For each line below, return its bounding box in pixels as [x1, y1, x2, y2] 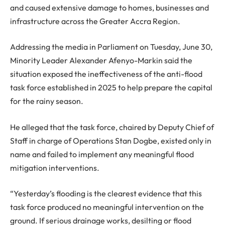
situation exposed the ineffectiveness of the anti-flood [10, 69, 202, 79]
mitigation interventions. [10, 162, 99, 173]
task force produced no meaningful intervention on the [10, 202, 204, 212]
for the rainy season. [10, 96, 83, 106]
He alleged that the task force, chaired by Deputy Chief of [10, 122, 214, 132]
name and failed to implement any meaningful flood [10, 149, 194, 159]
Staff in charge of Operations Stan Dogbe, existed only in [10, 135, 211, 146]
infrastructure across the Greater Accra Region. [10, 16, 180, 26]
